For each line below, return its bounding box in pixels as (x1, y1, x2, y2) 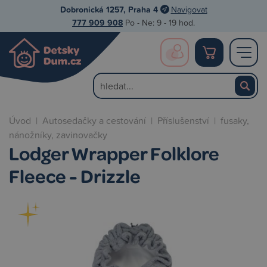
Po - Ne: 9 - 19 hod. (123, 17, 195, 28)
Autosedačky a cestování (42, 114, 146, 127)
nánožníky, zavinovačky (9, 128, 107, 141)
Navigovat (170, 4, 207, 15)
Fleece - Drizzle (9, 163, 141, 188)
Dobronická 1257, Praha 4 (60, 4, 158, 15)
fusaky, (221, 114, 249, 127)
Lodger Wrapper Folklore (9, 141, 219, 165)
